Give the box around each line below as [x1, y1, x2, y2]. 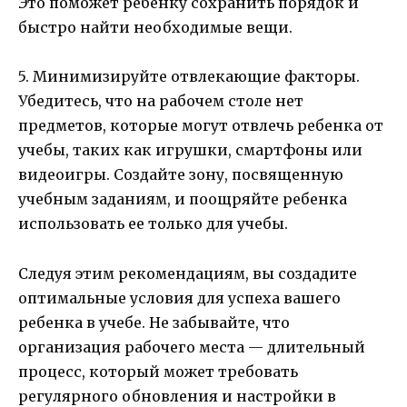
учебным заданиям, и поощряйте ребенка [18, 190, 347, 209]
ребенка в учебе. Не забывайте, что [18, 313, 290, 332]
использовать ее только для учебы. [18, 214, 288, 233]
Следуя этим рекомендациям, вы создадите [18, 263, 357, 283]
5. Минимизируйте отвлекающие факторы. [18, 67, 360, 86]
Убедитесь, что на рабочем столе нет [18, 92, 303, 111]
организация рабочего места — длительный [18, 337, 365, 356]
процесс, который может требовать [18, 362, 298, 381]
